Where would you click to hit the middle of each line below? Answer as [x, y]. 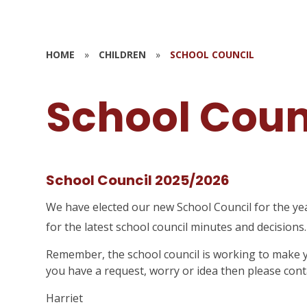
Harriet [65, 298]
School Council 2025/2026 [138, 180]
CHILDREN [123, 54]
